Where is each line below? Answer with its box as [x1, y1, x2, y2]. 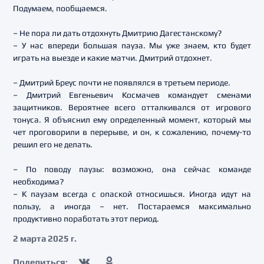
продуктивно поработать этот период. [13, 214, 159, 223]
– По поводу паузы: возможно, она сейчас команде [13, 164, 251, 174]
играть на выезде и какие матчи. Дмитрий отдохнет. [13, 53, 212, 62]
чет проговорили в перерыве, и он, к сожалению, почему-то [13, 127, 251, 137]
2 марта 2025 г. [13, 233, 77, 243]
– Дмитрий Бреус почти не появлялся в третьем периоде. [13, 78, 230, 87]
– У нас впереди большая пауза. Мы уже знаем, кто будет [13, 41, 251, 50]
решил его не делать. [13, 140, 93, 149]
